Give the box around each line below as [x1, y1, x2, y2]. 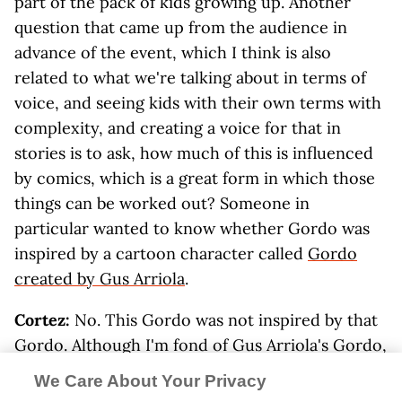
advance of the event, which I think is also [14, 42, 331, 63]
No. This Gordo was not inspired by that [74, 310, 378, 330]
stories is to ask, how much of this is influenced [14, 143, 373, 163]
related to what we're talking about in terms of [14, 67, 366, 88]
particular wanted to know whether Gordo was [14, 218, 370, 239]
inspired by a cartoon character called [14, 243, 308, 264]
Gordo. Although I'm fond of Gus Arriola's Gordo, [14, 335, 387, 355]
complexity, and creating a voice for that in [14, 118, 341, 138]
